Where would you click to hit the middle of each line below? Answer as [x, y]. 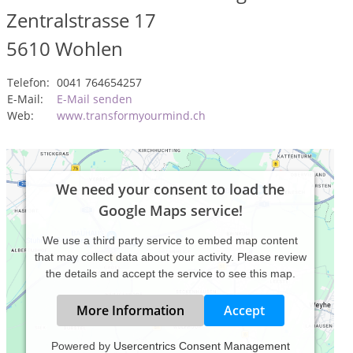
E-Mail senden [95, 99]
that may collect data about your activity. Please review [170, 257]
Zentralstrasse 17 [81, 20]
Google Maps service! [170, 210]
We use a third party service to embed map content [170, 240]
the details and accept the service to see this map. [170, 273]
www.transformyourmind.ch [131, 115]
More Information [130, 310]
